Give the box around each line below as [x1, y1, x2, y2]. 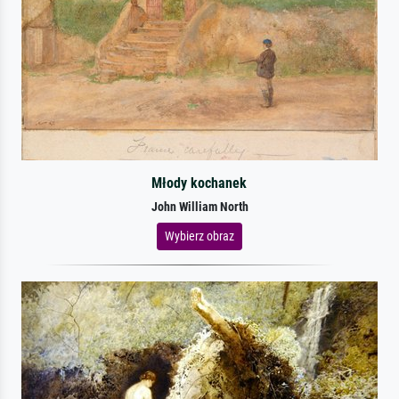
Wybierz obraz [165, 228, 234, 243]
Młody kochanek [151, 174, 248, 191]
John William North [151, 199, 248, 215]
